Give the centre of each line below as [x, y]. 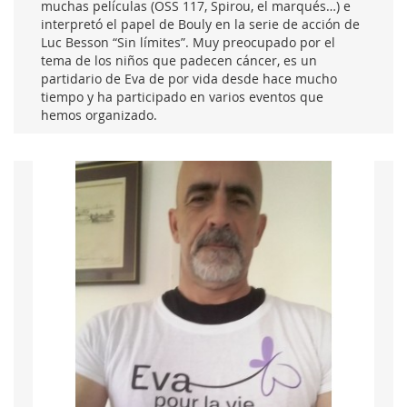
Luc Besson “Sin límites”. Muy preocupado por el [188, 43]
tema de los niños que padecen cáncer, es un [179, 61]
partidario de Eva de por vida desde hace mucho [189, 79]
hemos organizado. [99, 115]
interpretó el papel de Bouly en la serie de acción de [200, 25]
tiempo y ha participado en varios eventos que [182, 97]
